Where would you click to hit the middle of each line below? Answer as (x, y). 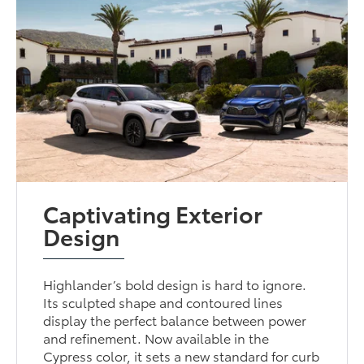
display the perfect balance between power (175, 319)
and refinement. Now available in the (156, 337)
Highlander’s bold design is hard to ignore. (175, 284)
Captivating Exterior (153, 212)
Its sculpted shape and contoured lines (163, 301)
